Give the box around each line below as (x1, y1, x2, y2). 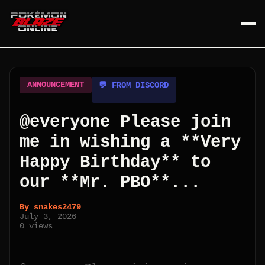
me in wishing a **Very (20, 132, 241, 152)
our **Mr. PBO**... (20, 172, 201, 192)
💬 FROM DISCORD (99, 81, 169, 91)
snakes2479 (34, 202, 81, 212)
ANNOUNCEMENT (27, 80, 84, 90)
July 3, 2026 (20, 211, 76, 221)
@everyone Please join (20, 112, 231, 132)
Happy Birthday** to (20, 152, 211, 172)
